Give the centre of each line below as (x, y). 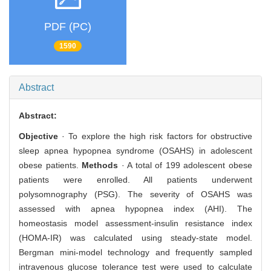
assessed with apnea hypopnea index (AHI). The (135, 209)
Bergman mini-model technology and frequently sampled (135, 253)
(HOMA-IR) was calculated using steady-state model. (135, 238)
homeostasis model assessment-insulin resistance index (135, 224)
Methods (102, 165)
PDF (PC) (68, 26)
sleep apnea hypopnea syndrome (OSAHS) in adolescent (135, 151)
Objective (41, 136)
